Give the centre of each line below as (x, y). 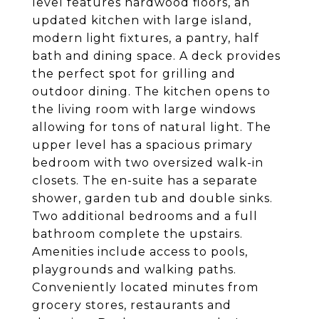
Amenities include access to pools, (140, 252)
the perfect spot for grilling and (134, 74)
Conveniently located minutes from (145, 287)
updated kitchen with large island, (142, 20)
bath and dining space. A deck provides (156, 56)
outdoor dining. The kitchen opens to (151, 91)
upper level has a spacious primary (142, 145)
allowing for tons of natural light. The (152, 127)
